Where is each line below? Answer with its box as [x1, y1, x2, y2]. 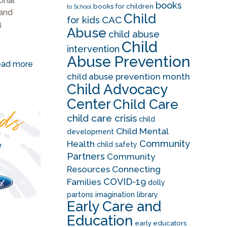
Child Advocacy [66, 81, 167, 97]
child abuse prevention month [66, 71, 190, 82]
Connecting [111, 164, 161, 174]
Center [66, 96, 111, 112]
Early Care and [66, 198, 161, 215]
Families [66, 177, 101, 187]
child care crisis [66, 112, 137, 124]
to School [66, 4, 91, 10]
